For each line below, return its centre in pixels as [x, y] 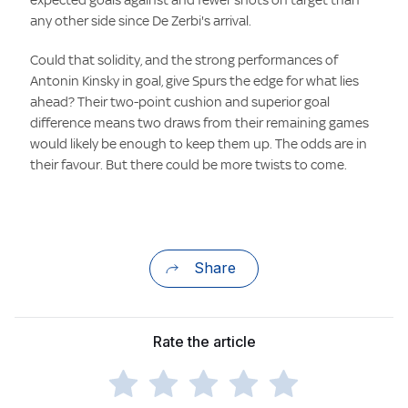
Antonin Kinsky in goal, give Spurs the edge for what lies [195, 80]
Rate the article [204, 341]
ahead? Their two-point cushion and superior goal [180, 101]
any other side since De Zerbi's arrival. [141, 20]
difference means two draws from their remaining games [200, 122]
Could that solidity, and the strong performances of [184, 59]
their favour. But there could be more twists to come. [189, 164]
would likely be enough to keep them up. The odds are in [199, 143]
